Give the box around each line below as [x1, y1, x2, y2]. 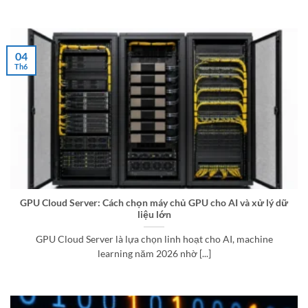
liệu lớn [137, 209, 171, 221]
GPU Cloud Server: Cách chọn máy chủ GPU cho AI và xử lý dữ [20, 197, 288, 209]
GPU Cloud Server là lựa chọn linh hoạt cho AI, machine [35, 234, 273, 245]
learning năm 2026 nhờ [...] [97, 248, 211, 260]
